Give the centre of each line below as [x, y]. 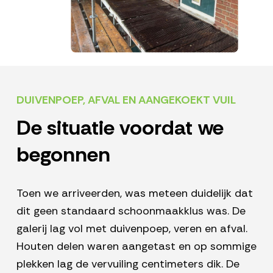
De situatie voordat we [120, 127]
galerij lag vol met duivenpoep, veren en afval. [132, 228]
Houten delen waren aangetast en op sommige [136, 246]
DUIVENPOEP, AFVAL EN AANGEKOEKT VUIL [126, 100]
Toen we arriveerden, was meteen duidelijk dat [134, 193]
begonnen [63, 154]
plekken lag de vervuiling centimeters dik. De [128, 264]
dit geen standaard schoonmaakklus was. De [131, 211]
